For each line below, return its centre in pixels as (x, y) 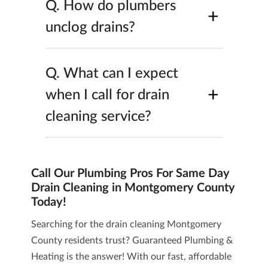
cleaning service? (98, 117)
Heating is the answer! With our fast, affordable (131, 257)
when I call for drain (107, 95)
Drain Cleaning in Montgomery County (133, 188)
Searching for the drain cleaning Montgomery (126, 224)
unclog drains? (90, 28)
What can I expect (121, 74)
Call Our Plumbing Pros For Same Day (130, 173)
